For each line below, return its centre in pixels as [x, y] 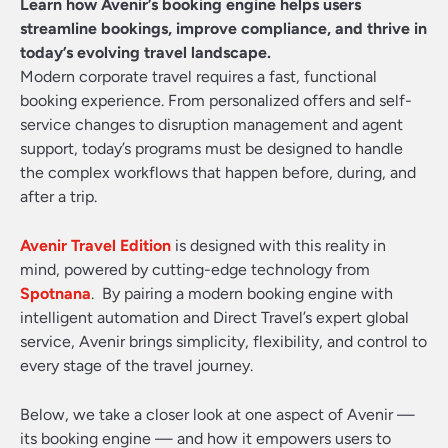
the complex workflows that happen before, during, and [218, 172]
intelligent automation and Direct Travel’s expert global [214, 317]
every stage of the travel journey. [136, 365]
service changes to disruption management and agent [211, 124]
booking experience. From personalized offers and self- [216, 100]
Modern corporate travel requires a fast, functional [198, 76]
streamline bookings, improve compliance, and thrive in [223, 28]
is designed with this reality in [278, 245]
